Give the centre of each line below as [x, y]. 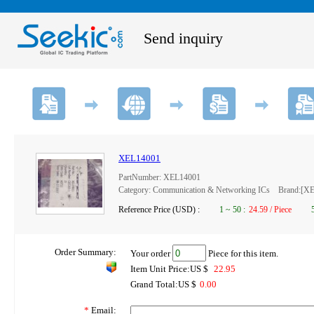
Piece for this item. [242, 253]
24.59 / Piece [270, 210]
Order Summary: [86, 252]
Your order [151, 253]
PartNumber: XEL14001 [159, 177]
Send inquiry [183, 38]
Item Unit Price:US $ [170, 269]
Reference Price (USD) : [160, 210]
